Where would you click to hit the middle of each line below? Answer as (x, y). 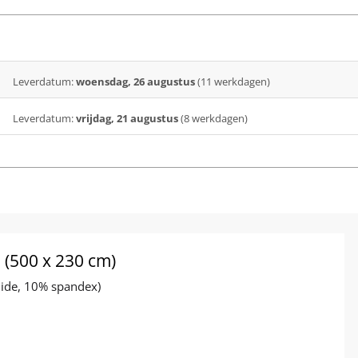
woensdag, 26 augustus (136, 81)
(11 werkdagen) (233, 81)
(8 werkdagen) (214, 118)
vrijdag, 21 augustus (128, 118)
